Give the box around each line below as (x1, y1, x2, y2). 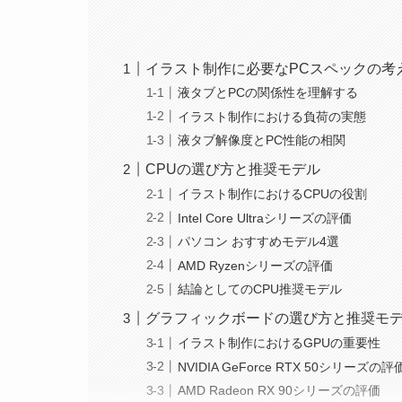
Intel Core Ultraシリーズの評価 (178, 210, 353, 225)
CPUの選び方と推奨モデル (145, 162, 321, 178)
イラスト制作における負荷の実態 (178, 109, 367, 124)
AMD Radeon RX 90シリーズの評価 (178, 383, 381, 398)
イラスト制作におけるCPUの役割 (178, 187, 368, 202)
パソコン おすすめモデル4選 (178, 234, 340, 249)
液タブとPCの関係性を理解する (178, 85, 359, 100)
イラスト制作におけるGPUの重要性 (178, 336, 381, 351)
